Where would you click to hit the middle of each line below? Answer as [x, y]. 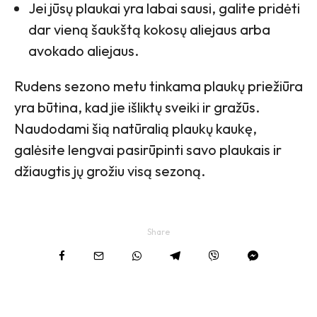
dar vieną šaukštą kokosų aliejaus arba [149, 30]
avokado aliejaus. [83, 51]
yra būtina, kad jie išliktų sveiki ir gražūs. [137, 108]
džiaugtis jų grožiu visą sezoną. [110, 171]
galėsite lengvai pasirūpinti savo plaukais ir [148, 150]
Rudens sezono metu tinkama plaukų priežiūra [158, 86]
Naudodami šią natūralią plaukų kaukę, [136, 129]
